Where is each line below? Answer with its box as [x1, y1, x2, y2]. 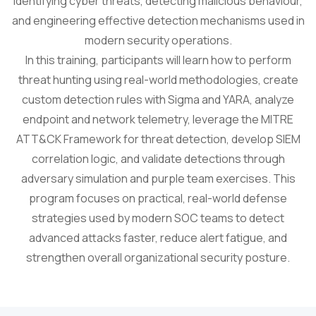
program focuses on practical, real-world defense [29, 190, 287, 206]
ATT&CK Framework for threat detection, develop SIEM [16, 131, 300, 147]
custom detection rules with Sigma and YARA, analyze [22, 92, 294, 107]
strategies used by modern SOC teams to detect [32, 210, 284, 226]
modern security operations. [84, 32, 232, 48]
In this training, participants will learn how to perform [25, 52, 291, 68]
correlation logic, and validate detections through [31, 151, 285, 166]
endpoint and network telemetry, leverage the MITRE [23, 111, 293, 127]
